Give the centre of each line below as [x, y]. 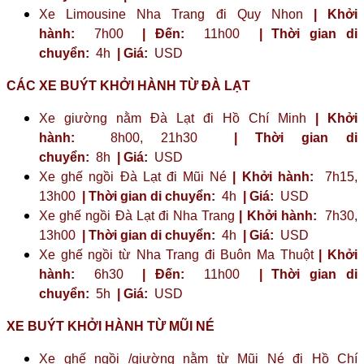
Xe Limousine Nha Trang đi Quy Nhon [176, 14]
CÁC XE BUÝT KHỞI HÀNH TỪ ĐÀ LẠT [128, 85]
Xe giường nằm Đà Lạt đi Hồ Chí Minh [177, 118]
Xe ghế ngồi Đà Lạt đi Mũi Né [136, 176]
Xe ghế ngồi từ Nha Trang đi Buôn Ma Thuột [179, 254]
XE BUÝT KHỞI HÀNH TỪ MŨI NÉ [110, 326]
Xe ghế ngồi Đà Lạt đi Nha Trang [139, 215]
